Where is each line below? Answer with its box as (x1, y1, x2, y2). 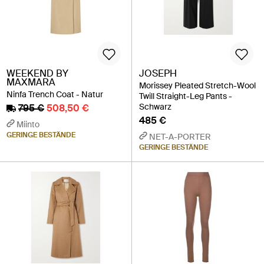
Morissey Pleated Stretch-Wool (139, 80, 256, 91)
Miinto (16, 119, 39, 130)
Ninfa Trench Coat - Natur (6, 89, 103, 100)
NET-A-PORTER (149, 131, 211, 142)
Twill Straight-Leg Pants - (139, 91, 232, 101)
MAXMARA (6, 76, 55, 88)
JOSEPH (139, 67, 177, 80)
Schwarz (139, 101, 171, 112)
